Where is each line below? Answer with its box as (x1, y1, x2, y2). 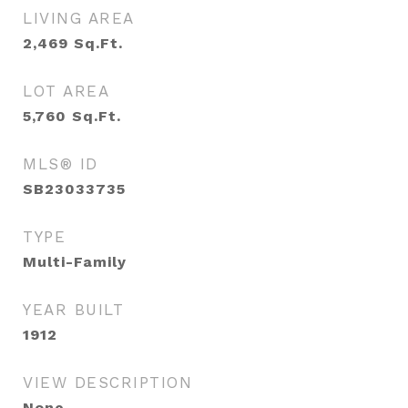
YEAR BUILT (23, 301, 124, 319)
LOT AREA (23, 82, 109, 100)
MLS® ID (23, 155, 98, 173)
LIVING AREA (23, 9, 135, 27)
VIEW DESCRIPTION (23, 373, 192, 392)
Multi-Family (23, 253, 127, 270)
